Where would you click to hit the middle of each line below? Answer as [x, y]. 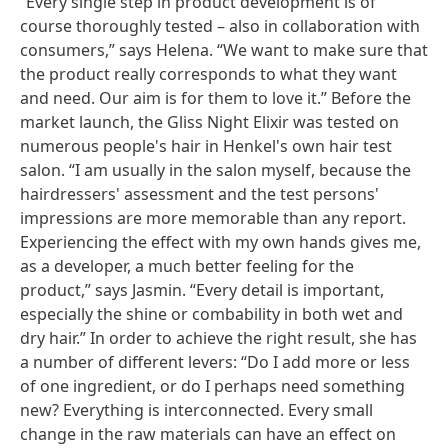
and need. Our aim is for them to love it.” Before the [215, 97]
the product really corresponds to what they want [208, 73]
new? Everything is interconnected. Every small [196, 409]
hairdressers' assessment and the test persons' [199, 193]
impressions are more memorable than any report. [213, 217]
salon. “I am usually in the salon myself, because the [215, 169]
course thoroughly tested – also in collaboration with [220, 25]
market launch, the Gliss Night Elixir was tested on [209, 121]
